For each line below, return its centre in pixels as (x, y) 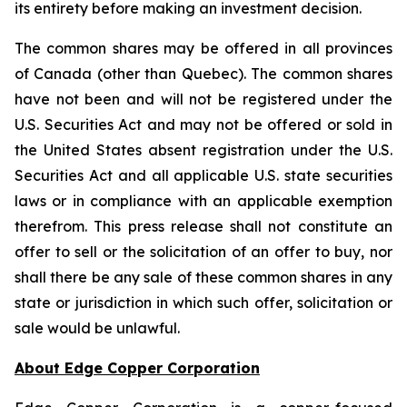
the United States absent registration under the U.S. (203, 150)
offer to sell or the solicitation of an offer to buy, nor (203, 252)
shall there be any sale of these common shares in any (203, 277)
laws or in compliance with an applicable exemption (203, 201)
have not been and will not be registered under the (203, 99)
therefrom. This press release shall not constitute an (203, 226)
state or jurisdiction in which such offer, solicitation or (203, 303)
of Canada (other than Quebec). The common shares (203, 74)
